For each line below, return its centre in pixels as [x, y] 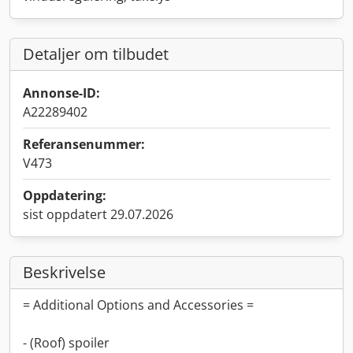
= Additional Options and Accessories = [138, 305]
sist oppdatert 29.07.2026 [98, 214]
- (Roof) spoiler [66, 343]
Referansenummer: [84, 144]
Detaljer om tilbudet [96, 54]
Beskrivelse [64, 272]
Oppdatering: [65, 195]
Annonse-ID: [61, 93]
